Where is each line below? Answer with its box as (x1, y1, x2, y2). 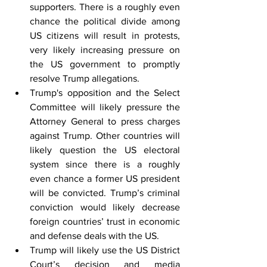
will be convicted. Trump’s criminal (30, 187, 180, 198)
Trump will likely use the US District (30, 244, 180, 255)
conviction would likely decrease (30, 201, 180, 212)
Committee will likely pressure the (30, 101, 180, 112)
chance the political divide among (30, 15, 180, 26)
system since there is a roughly (30, 159, 180, 169)
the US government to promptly (30, 58, 180, 69)
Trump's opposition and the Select (30, 87, 180, 98)
